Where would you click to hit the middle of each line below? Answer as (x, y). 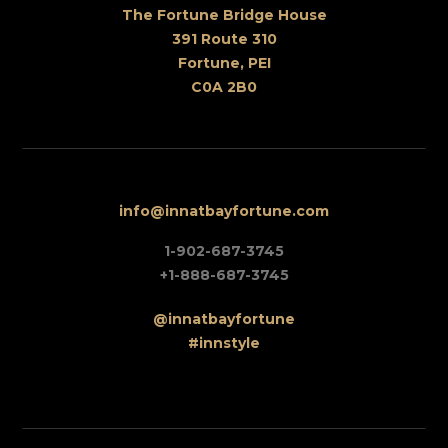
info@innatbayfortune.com (224, 211)
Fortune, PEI (224, 63)
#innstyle (224, 343)
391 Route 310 (224, 39)
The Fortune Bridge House (224, 15)
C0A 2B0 (224, 87)
